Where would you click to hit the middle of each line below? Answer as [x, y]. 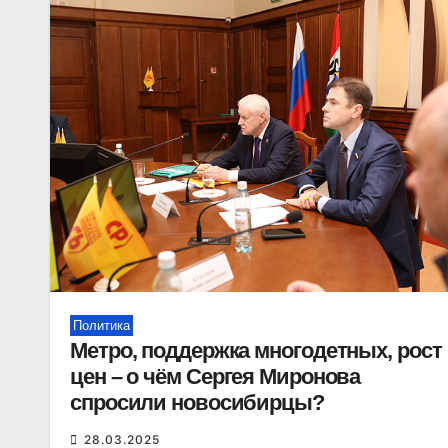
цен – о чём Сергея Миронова [215, 376]
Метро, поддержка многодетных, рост [256, 350]
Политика [101, 325]
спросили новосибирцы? [197, 402]
